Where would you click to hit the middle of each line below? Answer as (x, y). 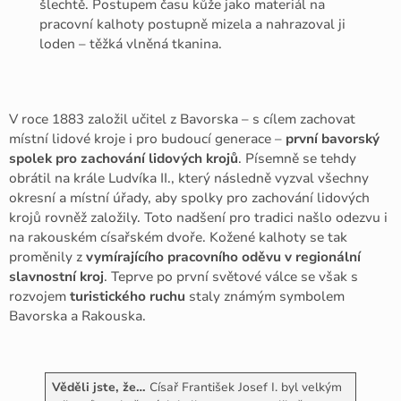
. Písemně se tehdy (297, 158)
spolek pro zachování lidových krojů (124, 158)
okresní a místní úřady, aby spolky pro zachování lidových (189, 197)
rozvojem (39, 296)
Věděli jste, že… (98, 388)
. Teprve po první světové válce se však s (231, 276)
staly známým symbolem (265, 296)
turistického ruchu (128, 296)
